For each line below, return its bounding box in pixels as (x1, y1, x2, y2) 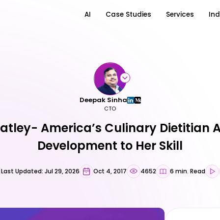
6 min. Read (170, 166, 205, 175)
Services (165, 10, 194, 19)
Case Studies (106, 10, 152, 19)
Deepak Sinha (79, 95, 127, 105)
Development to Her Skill (37, 137, 183, 154)
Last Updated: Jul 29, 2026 (1, 166, 80, 175)
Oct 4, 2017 (93, 166, 127, 175)
